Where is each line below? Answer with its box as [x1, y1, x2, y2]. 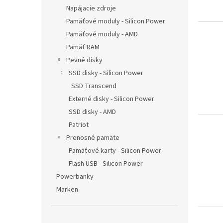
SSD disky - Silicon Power [69, 68, 143, 78]
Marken [56, 185, 78, 195]
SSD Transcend [71, 81, 116, 91]
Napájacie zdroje [66, 3, 116, 13]
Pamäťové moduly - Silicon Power [66, 16, 165, 26]
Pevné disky [66, 55, 103, 65]
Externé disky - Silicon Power [69, 94, 154, 104]
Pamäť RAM [66, 42, 100, 52]
